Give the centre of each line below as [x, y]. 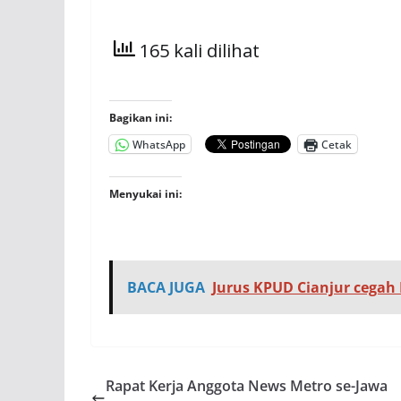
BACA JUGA [166, 287]
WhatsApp [159, 144]
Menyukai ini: [145, 194]
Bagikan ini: [141, 118]
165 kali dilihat [197, 51]
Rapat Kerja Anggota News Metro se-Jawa [247, 386]
